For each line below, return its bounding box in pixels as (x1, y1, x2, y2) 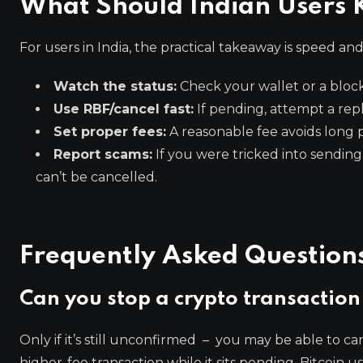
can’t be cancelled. (36, 169, 157, 185)
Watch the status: (53, 79, 177, 94)
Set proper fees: (53, 124, 166, 139)
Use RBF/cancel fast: (53, 101, 194, 117)
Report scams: (53, 147, 152, 162)
